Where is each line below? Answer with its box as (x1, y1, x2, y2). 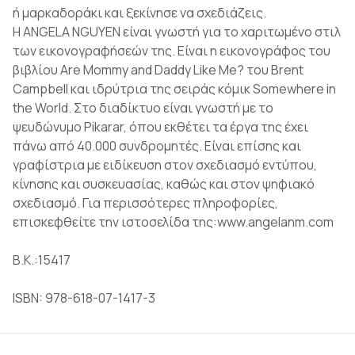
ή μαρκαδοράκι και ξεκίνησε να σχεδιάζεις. (13, 4, 266, 21)
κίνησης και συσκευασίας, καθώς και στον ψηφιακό (13, 175, 315, 193)
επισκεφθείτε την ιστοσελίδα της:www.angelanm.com (13, 213, 334, 231)
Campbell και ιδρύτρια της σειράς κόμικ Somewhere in (13, 80, 336, 97)
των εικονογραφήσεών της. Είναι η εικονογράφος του (13, 42, 330, 59)
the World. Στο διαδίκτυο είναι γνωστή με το (13, 99, 273, 116)
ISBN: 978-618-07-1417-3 (13, 289, 155, 307)
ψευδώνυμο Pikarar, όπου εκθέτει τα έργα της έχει (13, 118, 308, 136)
